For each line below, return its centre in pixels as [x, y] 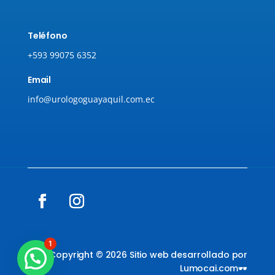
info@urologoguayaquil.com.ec [91, 99]
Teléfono [47, 35]
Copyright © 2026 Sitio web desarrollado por [149, 254]
